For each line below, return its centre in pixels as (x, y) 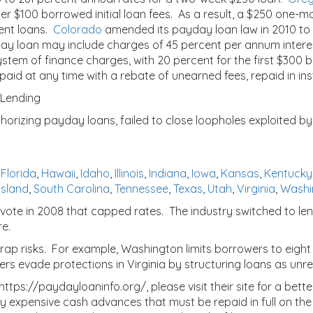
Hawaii (58, 173)
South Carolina (72, 189)
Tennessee (141, 189)
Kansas (240, 173)
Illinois (129, 173)
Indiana (168, 173)
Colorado (78, 29)
